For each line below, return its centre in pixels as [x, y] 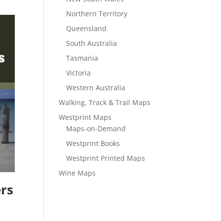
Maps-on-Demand [96, 129]
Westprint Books [93, 143]
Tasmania [82, 58]
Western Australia [96, 88]
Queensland [87, 28]
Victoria [79, 73]
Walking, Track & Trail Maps [105, 102]
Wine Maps [77, 173]
